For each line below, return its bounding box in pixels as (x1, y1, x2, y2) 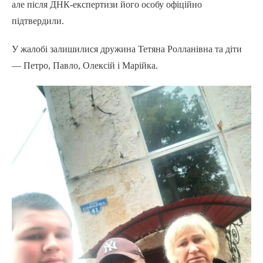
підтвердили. (12, 16, 64, 26)
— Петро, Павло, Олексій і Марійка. (12, 60, 158, 71)
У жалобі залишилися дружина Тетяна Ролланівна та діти (12, 44, 242, 55)
